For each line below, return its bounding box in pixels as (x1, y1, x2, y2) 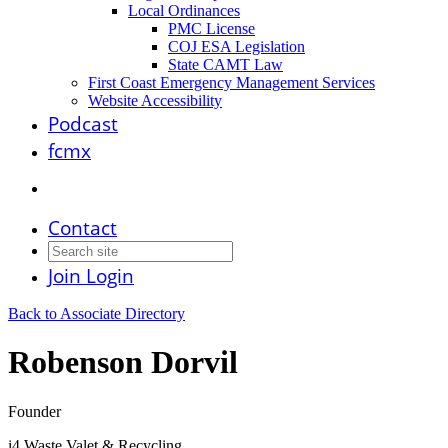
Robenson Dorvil (8, 344, 238, 381)
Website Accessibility (88, 92, 222, 109)
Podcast (48, 110, 118, 137)
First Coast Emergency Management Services (88, 74, 375, 91)
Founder (8, 402, 61, 420)
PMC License (168, 20, 255, 37)
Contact (48, 214, 117, 241)
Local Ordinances (128, 2, 240, 19)
